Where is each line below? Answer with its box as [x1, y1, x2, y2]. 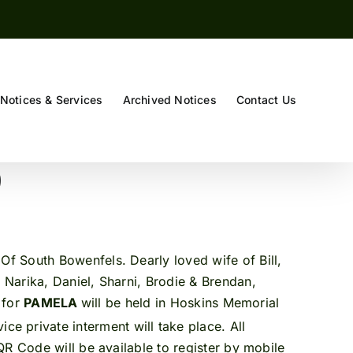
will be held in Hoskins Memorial [80, 294, 280, 310]
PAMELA [24, 294, 81, 310]
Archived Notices [122, 93, 217, 106]
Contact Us [236, 93, 296, 106]
